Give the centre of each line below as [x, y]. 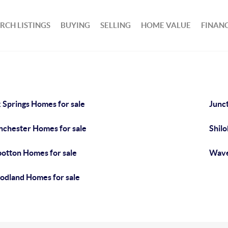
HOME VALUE [166, 25]
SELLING [116, 25]
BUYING [76, 25]
